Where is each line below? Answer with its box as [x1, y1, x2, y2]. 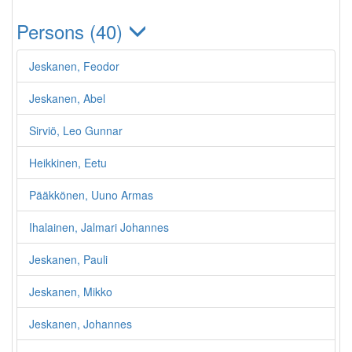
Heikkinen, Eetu [29, 155, 107, 170]
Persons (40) [16, 17, 128, 45]
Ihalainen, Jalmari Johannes [29, 219, 169, 235]
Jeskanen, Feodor [29, 58, 119, 74]
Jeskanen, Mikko [29, 284, 112, 299]
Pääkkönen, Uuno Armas [29, 187, 153, 203]
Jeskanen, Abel [29, 90, 105, 106]
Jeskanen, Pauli [29, 251, 108, 267]
